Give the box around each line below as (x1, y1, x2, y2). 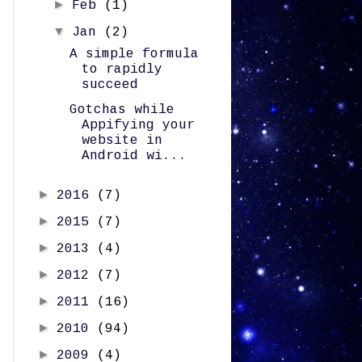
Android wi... (81, 149, 187, 163)
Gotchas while (69, 103, 175, 117)
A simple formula (69, 47, 199, 61)
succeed (81, 78, 138, 92)
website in (81, 133, 162, 148)
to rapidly (81, 62, 162, 77)
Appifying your (81, 118, 195, 133)
